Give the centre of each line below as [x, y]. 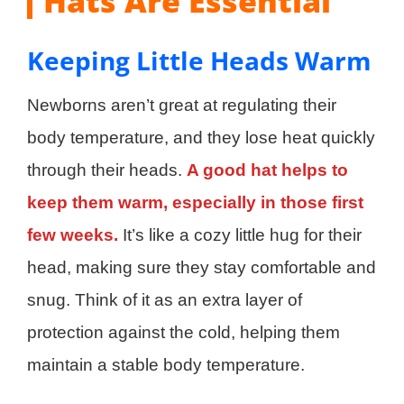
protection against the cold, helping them [184, 332]
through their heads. [107, 170]
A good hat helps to [267, 170]
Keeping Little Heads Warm [199, 60]
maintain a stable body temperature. [166, 364]
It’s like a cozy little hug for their [240, 234]
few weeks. [73, 234]
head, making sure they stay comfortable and [202, 267]
